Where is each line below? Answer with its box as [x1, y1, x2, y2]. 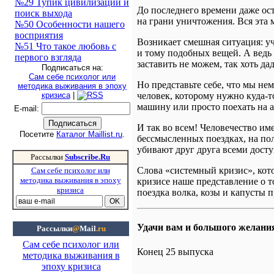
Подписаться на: [41, 63, 103, 72]
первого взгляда [15, 52, 81, 62]
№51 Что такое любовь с [15, 41, 116, 51]
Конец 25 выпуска [137, 246, 213, 257]
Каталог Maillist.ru [56, 130, 122, 139]
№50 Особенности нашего [15, 19, 125, 29]
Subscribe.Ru [65, 152, 110, 161]
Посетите [20, 130, 56, 139]
